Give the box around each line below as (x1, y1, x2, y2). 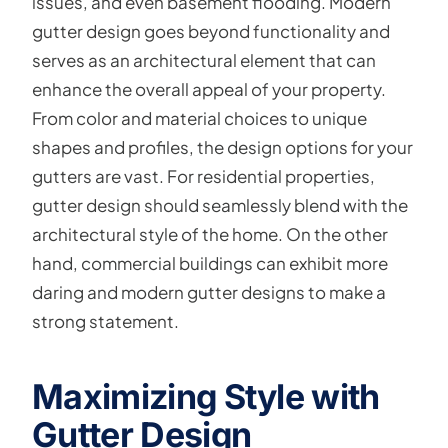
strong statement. (32, 310, 179, 332)
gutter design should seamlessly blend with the (32, 194, 408, 216)
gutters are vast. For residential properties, (32, 165, 375, 187)
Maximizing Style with (32, 376, 380, 417)
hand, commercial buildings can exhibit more (32, 252, 388, 274)
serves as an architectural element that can (32, 49, 376, 71)
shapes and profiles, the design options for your (32, 136, 413, 158)
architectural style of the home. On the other (32, 223, 388, 245)
